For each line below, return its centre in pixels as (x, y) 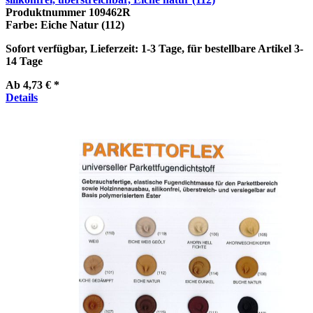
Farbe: (23, 24)
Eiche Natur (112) (82, 24)
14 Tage (24, 61)
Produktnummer (47, 12)
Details (22, 97)
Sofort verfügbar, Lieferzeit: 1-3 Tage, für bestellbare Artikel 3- (154, 48)
